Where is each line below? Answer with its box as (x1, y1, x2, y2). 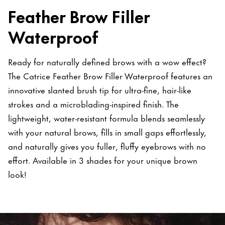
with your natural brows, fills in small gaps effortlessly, (8, 125, 206, 138)
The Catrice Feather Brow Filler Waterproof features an (8, 68, 212, 82)
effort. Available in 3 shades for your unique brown (8, 153, 197, 166)
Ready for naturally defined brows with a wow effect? (8, 54, 206, 68)
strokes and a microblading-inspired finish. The (8, 96, 179, 110)
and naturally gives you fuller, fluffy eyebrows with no (8, 139, 206, 152)
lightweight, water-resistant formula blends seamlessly (8, 110, 205, 124)
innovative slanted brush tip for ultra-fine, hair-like (8, 82, 191, 96)
